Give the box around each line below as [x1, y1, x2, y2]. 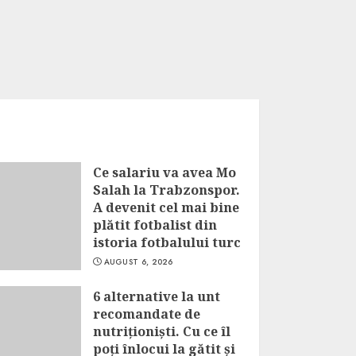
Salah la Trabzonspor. [92, 181, 240, 199]
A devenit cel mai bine [92, 199, 239, 216]
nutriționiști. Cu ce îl [92, 323, 230, 340]
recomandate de [92, 305, 200, 323]
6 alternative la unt [92, 288, 220, 305]
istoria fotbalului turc [92, 234, 241, 251]
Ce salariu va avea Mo [92, 164, 236, 181]
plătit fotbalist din [92, 216, 217, 234]
